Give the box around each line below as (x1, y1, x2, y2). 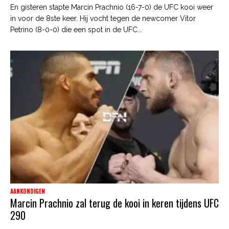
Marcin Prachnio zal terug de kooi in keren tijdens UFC (10, 195, 219, 211)
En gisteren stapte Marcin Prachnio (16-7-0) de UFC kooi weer (10, 3, 213, 11)
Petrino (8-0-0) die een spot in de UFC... (10, 25, 142, 34)
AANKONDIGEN (10, 187, 45, 195)
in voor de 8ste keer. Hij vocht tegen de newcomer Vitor (10, 14, 196, 22)
